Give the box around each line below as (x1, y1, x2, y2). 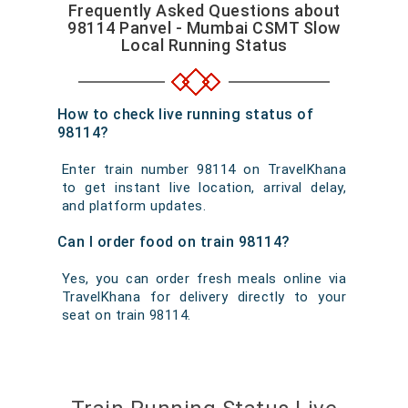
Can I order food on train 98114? (56, 233, 291, 250)
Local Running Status (120, 36, 288, 55)
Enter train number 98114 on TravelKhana (61, 161, 347, 178)
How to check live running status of (56, 106, 314, 123)
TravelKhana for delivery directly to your (61, 289, 347, 305)
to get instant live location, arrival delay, (61, 179, 347, 196)
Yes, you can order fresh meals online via (61, 270, 347, 287)
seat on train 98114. (61, 307, 191, 323)
